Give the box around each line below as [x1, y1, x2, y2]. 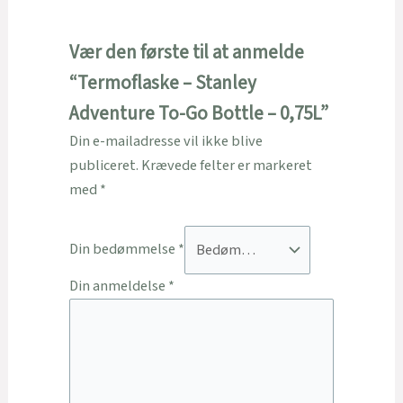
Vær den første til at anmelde [68, 40, 304, 67]
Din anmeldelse [68, 274, 168, 297]
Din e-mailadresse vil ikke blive [68, 130, 263, 153]
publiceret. [68, 155, 139, 177]
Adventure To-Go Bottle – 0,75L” [68, 101, 328, 128]
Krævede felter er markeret [140, 155, 312, 177]
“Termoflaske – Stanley [68, 70, 256, 97]
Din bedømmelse [68, 238, 178, 261]
